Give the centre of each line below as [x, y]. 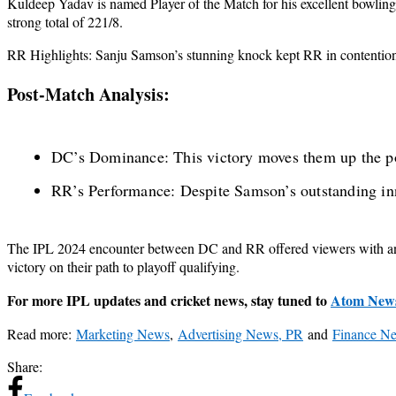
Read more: [42, 334]
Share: [25, 367]
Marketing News [123, 334]
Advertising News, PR [240, 334]
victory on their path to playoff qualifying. [123, 267]
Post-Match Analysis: [88, 94]
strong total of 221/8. [65, 21]
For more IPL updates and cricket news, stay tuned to [169, 301]
